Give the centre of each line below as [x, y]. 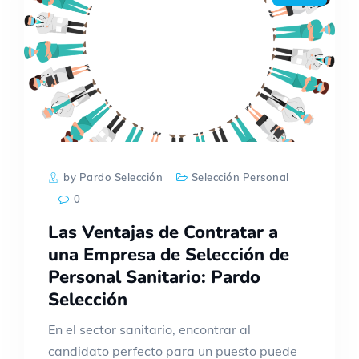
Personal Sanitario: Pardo [154, 278]
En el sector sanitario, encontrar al [149, 330]
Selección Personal [240, 177]
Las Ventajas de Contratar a [163, 233]
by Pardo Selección [112, 177]
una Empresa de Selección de [169, 255]
